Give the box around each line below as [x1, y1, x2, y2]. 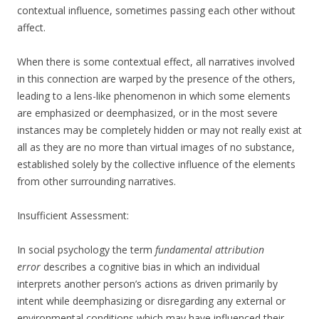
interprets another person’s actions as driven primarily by [17, 277, 278, 291]
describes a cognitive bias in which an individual [41, 260, 260, 274]
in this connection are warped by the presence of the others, [17, 72, 296, 86]
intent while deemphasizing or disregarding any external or [17, 294, 286, 308]
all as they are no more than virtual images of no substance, [17, 140, 295, 155]
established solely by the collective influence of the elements [17, 157, 296, 172]
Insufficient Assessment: [17, 209, 129, 223]
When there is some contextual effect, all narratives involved [17, 55, 295, 69]
